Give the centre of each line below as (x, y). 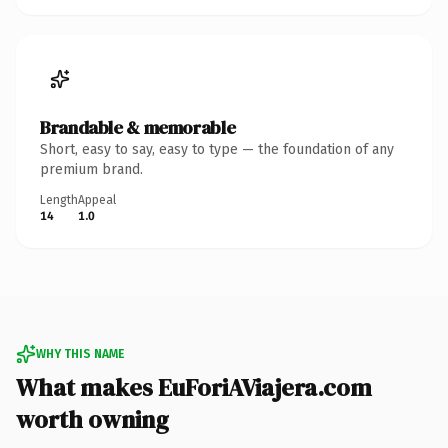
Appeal (97, 199)
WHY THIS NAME (80, 353)
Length (59, 199)
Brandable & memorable (138, 127)
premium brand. (91, 169)
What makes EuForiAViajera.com (194, 387)
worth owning (92, 419)
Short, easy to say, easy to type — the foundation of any (217, 149)
